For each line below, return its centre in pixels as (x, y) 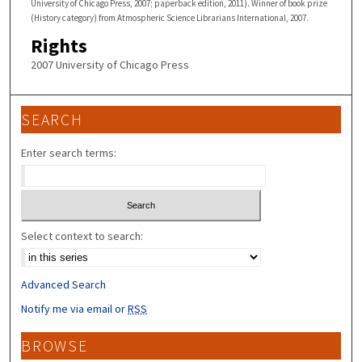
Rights (59, 45)
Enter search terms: (69, 153)
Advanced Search (64, 284)
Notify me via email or (75, 308)
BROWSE (55, 345)
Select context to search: (82, 236)
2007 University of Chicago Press (109, 64)
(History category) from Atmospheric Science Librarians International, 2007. (169, 17)
